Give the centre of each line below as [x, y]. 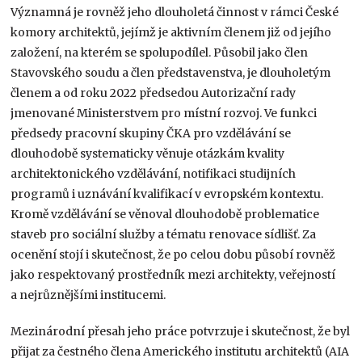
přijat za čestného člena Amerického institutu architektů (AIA [180, 351]
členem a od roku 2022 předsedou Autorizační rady [154, 93]
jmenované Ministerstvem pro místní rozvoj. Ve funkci [164, 113]
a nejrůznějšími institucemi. [88, 295]
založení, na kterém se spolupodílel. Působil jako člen [160, 52]
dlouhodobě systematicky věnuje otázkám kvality [148, 153]
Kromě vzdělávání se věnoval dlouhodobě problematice [165, 214]
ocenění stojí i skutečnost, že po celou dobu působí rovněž [173, 254]
